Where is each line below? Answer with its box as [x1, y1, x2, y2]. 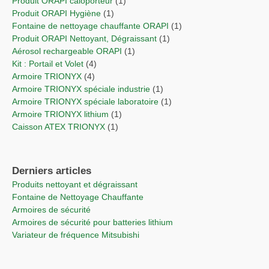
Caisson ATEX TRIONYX [18, 122, 107, 131]
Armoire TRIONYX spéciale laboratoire [17, 97, 161, 106]
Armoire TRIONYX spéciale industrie [17, 84, 153, 94]
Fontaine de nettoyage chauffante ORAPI [17, 21, 169, 31]
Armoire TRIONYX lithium [17, 109, 111, 119]
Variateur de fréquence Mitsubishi [17, 230, 139, 240]
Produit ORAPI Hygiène [17, 8, 103, 18]
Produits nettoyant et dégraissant [17, 180, 138, 189]
